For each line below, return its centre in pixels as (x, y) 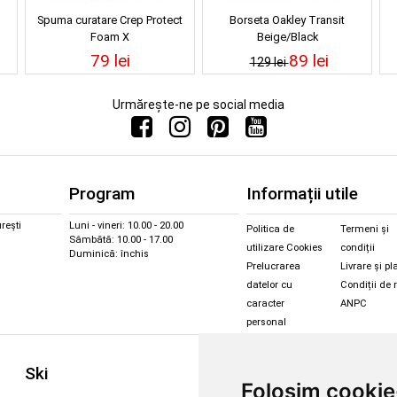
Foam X (110, 36)
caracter (265, 304)
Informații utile (302, 194)
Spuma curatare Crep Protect (110, 19)
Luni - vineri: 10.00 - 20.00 (126, 226)
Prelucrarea (273, 267)
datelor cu (269, 285)
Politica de (270, 230)
